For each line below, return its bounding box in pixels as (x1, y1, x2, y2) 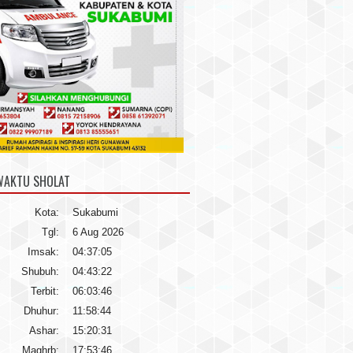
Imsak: (28, 246, 59, 258)
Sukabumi (72, 206, 118, 218)
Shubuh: (21, 266, 59, 277)
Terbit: (31, 285, 59, 297)
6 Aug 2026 (72, 226, 124, 238)
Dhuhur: (24, 305, 59, 317)
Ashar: (29, 325, 59, 336)
